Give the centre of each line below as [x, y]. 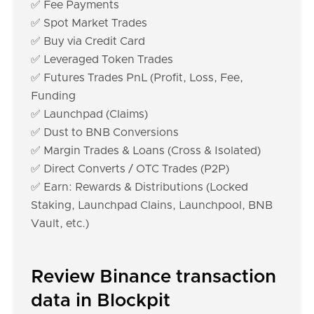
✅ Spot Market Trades [89, 23]
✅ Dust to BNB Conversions [105, 132]
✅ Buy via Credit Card [88, 41]
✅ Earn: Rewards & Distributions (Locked [139, 187]
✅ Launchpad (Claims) [89, 114]
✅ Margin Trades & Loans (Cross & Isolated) [146, 151]
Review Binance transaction [153, 277]
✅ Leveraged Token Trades [102, 60]
